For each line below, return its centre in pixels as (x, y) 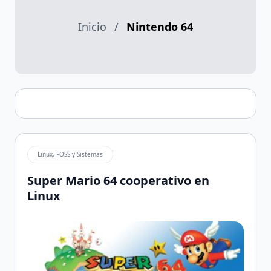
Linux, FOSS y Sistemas (70, 154)
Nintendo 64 (160, 27)
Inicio (92, 27)
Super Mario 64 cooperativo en (118, 181)
